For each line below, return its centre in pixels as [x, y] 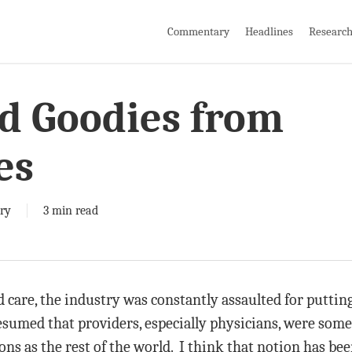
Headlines [269, 31]
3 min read [71, 211]
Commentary [198, 31]
